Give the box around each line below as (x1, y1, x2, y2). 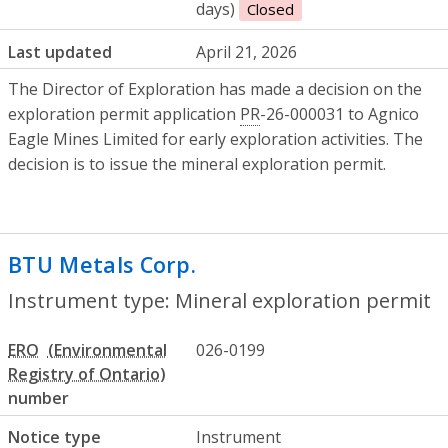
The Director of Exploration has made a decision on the (8, 78, 422, 101)
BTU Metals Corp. (8, 250, 197, 280)
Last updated (8, 40, 112, 63)
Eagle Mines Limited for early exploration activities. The (8, 128, 423, 151)
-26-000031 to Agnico (260, 103, 419, 126)
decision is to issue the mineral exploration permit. (8, 153, 386, 176)
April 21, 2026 (196, 40, 298, 63)
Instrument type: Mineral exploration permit (8, 287, 431, 315)
